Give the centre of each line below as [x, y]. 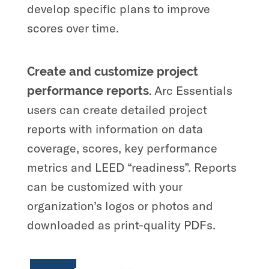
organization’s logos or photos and [120, 205]
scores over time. [74, 28]
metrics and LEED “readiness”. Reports [131, 167]
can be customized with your [104, 186]
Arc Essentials [193, 90]
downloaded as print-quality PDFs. [124, 225]
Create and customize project [112, 71]
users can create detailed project [117, 109]
